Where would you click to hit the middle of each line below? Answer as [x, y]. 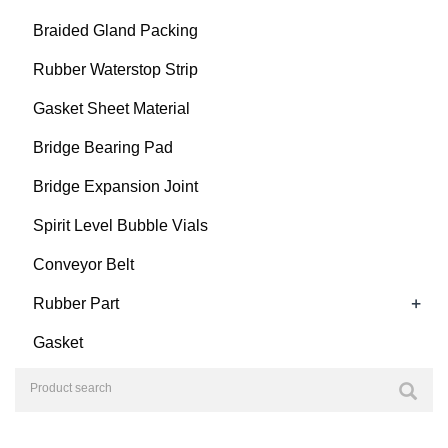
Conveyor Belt [83, 265]
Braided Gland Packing [115, 31]
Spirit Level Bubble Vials [120, 226]
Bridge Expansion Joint [115, 187]
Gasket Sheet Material [111, 109]
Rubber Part [76, 304]
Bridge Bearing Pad [103, 148]
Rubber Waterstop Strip [115, 70]
